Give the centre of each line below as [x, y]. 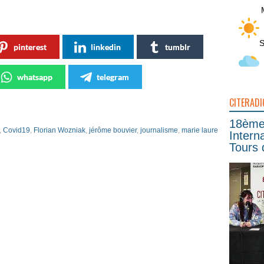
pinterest [30, 47]
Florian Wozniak [60, 130]
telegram [113, 77]
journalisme [159, 130]
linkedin [106, 47]
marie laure [200, 130]
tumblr [178, 47]
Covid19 [16, 130]
